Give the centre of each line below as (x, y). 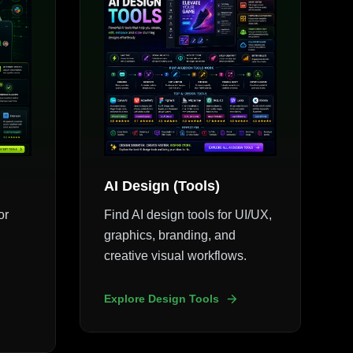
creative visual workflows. (176, 256)
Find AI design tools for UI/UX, (188, 215)
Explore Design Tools (162, 299)
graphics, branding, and (170, 236)
